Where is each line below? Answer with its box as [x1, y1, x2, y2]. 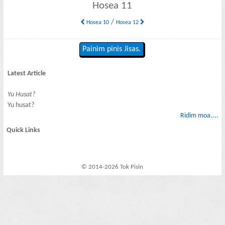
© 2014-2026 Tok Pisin [81, 164, 144, 171]
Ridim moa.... [180, 111, 218, 120]
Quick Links [7, 127, 41, 135]
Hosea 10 [84, 19, 109, 26]
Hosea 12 [116, 19, 140, 26]
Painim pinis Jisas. [82, 45, 141, 54]
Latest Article [8, 69, 46, 77]
